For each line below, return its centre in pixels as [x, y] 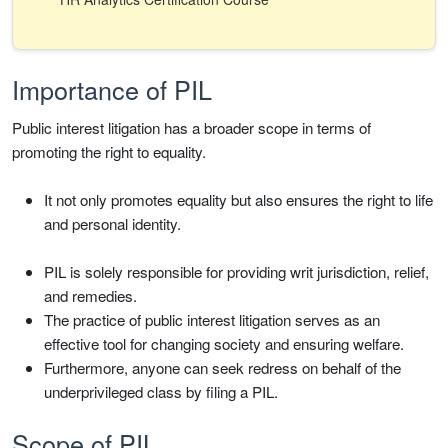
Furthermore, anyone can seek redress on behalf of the [222, 368]
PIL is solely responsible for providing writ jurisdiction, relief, [236, 272]
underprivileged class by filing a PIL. [161, 392]
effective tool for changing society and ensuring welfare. [224, 344]
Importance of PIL [112, 89]
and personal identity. [112, 224]
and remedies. [90, 296]
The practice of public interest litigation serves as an [212, 320]
